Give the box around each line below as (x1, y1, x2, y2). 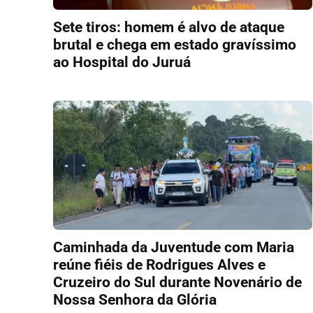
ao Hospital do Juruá (53, 53, 191, 71)
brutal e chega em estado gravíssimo (53, 36, 296, 53)
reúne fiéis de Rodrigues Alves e (53, 256, 265, 273)
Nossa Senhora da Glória (53, 291, 217, 308)
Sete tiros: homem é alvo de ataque (53, 18, 284, 36)
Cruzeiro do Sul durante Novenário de (53, 273, 302, 291)
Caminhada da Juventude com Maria (53, 238, 294, 256)
